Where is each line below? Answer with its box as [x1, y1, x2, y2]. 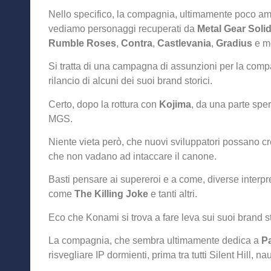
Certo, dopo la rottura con [48, 99, 159, 109]
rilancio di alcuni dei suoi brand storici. [48, 76, 212, 87]
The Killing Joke [74, 189, 148, 200]
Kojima [159, 99, 191, 109]
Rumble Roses [48, 38, 116, 48]
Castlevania [157, 38, 211, 48]
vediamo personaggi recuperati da [48, 23, 195, 34]
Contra [121, 38, 152, 48]
